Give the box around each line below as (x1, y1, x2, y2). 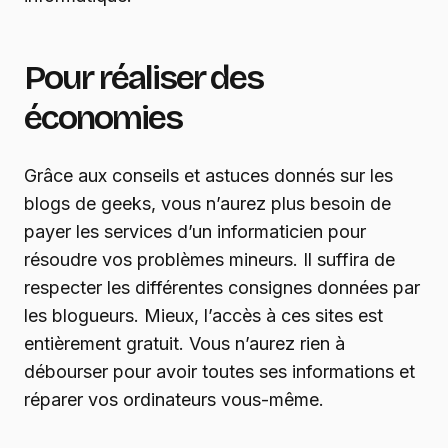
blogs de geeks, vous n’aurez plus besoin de (24, 193, 391, 215)
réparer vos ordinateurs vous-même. (24, 389, 324, 411)
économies (24, 97, 182, 139)
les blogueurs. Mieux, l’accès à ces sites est (24, 305, 383, 327)
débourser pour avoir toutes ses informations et (24, 361, 415, 383)
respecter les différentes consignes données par (24, 277, 420, 299)
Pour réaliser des (24, 57, 264, 99)
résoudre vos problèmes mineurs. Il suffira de (24, 249, 395, 271)
